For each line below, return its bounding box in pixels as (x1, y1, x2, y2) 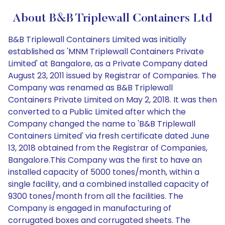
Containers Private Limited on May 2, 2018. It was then (8, 94, 217, 105)
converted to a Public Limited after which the (8, 106, 186, 118)
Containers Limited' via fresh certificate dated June (8, 130, 209, 142)
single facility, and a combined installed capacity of (8, 178, 209, 190)
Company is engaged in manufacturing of (8, 202, 171, 214)
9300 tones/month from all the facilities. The (8, 190, 183, 202)
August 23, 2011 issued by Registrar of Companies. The (8, 70, 216, 81)
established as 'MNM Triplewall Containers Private (8, 46, 204, 57)
